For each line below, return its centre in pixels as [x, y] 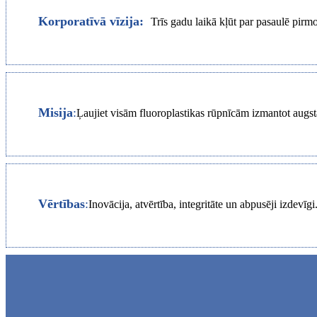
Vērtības [62, 204]
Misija [56, 113]
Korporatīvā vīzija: [91, 22]
